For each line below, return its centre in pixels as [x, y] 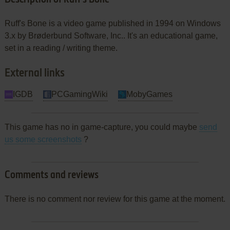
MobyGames [149, 94]
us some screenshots [43, 139]
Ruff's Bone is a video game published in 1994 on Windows [112, 23]
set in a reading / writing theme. [61, 48]
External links [34, 73]
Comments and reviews [51, 175]
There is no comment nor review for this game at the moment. [115, 199]
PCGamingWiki [79, 94]
